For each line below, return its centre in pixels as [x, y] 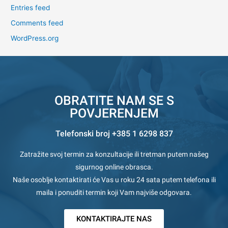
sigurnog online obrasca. [114, 167]
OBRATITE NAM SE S [114, 100]
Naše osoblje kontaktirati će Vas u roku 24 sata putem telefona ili [114, 179]
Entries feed [31, 7]
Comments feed [37, 23]
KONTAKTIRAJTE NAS [114, 219]
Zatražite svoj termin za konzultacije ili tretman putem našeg [114, 154]
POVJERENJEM [114, 113]
